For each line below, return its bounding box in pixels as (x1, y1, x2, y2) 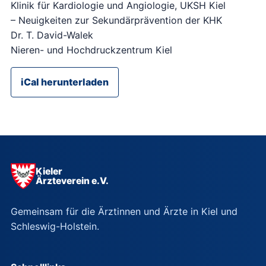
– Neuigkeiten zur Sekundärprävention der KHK (10, 14, 222, 27)
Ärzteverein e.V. (35, 175, 109, 186)
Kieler (35, 165, 62, 177)
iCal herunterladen (20, 76, 109, 88)
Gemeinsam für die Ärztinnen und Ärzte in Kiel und (10, 205, 237, 217)
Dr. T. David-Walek (10, 29, 93, 42)
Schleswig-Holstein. (10, 220, 99, 232)
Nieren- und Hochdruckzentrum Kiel (10, 44, 172, 56)
